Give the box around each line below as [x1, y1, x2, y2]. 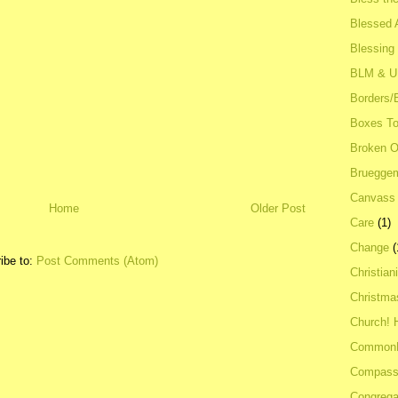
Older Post [251, 202, 306, 216]
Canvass [350, 190, 395, 204]
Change [350, 240, 389, 254]
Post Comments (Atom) [36, 254, 158, 268]
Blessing [350, 41, 394, 55]
